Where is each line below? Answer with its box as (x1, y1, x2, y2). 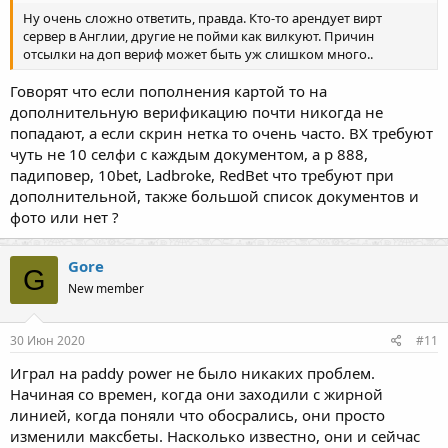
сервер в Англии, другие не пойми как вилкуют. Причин (23, 27, 374, 46)
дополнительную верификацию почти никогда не (10, 102, 383, 123)
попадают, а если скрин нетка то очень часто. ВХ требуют (10, 123, 433, 144)
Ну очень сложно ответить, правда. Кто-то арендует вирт (23, 9, 382, 28)
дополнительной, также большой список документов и (10, 186, 419, 207)
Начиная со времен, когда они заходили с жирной (10, 383, 383, 404)
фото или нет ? (10, 207, 119, 228)
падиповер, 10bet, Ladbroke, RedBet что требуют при (10, 165, 394, 186)
